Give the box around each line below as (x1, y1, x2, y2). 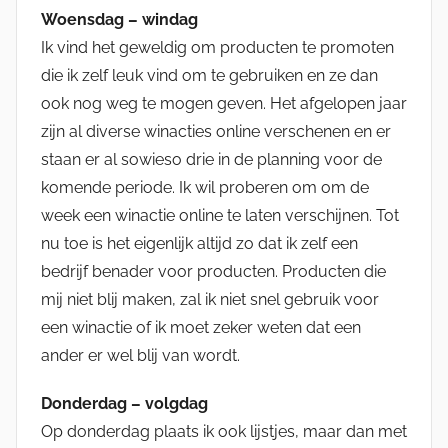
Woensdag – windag (41, 9, 198, 29)
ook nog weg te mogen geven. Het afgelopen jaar (41, 93, 407, 113)
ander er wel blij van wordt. (41, 345, 240, 365)
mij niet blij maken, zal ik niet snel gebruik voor (41, 289, 379, 309)
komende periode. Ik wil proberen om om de (41, 177, 369, 197)
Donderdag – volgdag (41, 393, 208, 413)
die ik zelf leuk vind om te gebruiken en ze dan (41, 65, 378, 85)
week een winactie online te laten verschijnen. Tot (41, 205, 399, 225)
